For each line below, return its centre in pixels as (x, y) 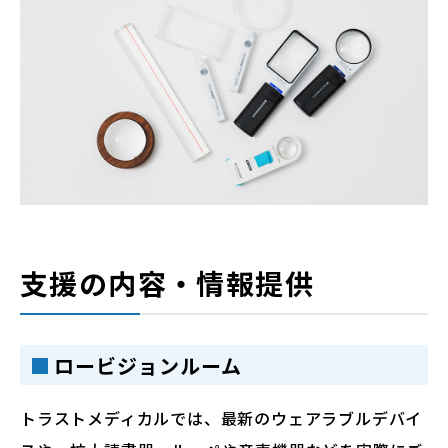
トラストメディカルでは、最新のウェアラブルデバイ (221, 418)
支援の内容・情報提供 (167, 283)
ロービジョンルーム (148, 365)
